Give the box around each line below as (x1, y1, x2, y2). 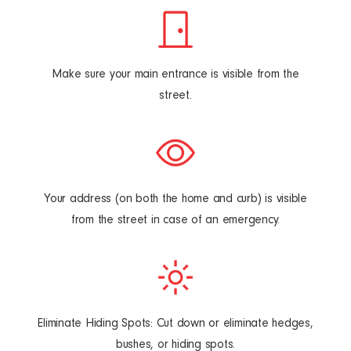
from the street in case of (71, 212, 206, 227)
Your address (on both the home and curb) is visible (44, 191, 307, 206)
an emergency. (205, 212, 280, 227)
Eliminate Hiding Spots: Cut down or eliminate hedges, (38, 316, 313, 331)
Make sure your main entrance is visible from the (52, 67, 299, 81)
